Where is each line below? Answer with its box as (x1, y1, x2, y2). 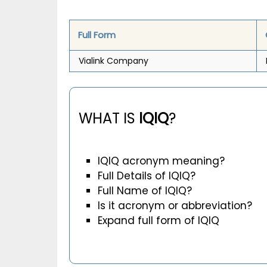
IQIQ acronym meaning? (98, 153, 225, 168)
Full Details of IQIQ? (98, 168, 196, 183)
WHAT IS (79, 108, 139, 129)
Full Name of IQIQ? (98, 183, 193, 198)
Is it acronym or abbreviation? (98, 198, 253, 213)
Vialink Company (79, 55, 148, 67)
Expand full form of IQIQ (98, 213, 220, 228)
